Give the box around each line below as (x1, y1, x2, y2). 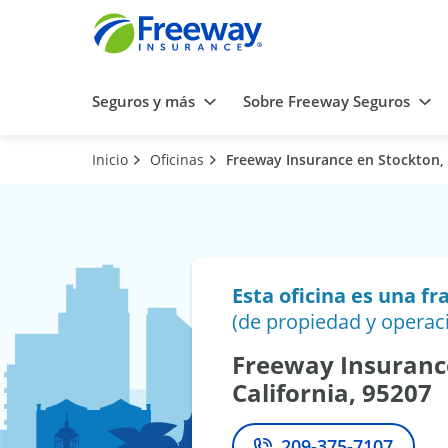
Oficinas (150, 150, 204, 170)
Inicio (92, 150, 128, 170)
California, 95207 (232, 376, 432, 410)
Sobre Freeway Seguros (243, 91, 410, 112)
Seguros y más (92, 91, 195, 112)
